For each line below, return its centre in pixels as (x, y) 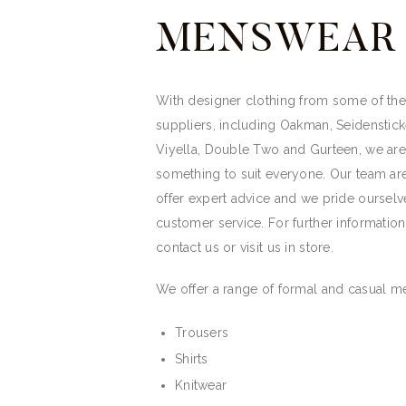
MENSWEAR (277, 37)
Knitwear (201, 385)
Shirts (192, 358)
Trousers (202, 332)
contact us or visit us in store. (245, 247)
